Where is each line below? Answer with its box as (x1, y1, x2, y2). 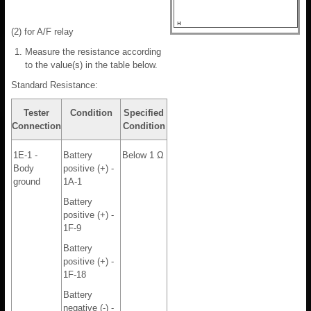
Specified (124, 108, 164, 119)
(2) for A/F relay (11, 26, 74, 37)
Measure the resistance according (25, 47, 161, 58)
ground (13, 176, 40, 187)
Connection (12, 121, 61, 132)
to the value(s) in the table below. (25, 60, 158, 71)
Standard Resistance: (11, 80, 98, 91)
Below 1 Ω (122, 150, 164, 161)
